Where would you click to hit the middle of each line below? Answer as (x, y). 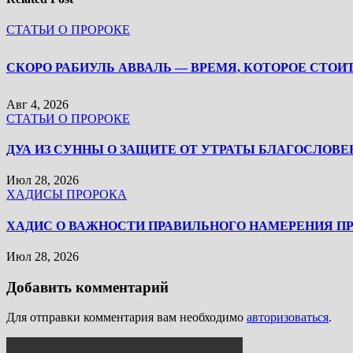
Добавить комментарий (87, 287)
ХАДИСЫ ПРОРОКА (67, 195)
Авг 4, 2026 (37, 104)
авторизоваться (288, 318)
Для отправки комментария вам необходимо (126, 318)
